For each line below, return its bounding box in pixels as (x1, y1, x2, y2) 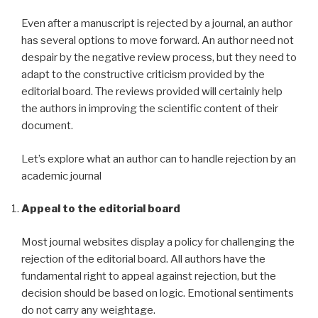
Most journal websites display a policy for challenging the (21, 235, 295, 248)
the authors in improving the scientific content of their (21, 102, 278, 116)
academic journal (21, 169, 102, 182)
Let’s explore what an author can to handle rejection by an (21, 152, 296, 165)
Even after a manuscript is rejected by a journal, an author (21, 17, 292, 31)
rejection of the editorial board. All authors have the (21, 252, 265, 265)
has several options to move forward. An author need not (21, 34, 294, 48)
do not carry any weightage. (21, 303, 155, 317)
